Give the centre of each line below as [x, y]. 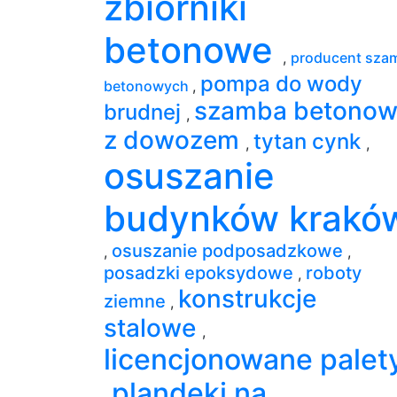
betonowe [193, 50]
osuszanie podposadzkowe [230, 250]
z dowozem [175, 140]
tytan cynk [310, 141]
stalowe [153, 327]
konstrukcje [247, 298]
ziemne [137, 301]
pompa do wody [281, 83]
